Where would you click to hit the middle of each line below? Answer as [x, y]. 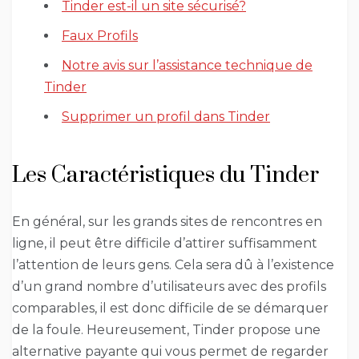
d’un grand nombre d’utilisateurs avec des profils [169, 287]
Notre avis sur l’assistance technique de [187, 66]
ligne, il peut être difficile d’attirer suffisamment [165, 244]
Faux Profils [100, 36]
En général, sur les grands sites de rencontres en [167, 222]
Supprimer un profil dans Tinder [166, 117]
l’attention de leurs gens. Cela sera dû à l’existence [173, 265]
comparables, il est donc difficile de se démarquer [170, 309]
